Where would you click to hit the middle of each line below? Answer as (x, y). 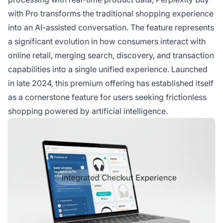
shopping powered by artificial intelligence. (88, 111)
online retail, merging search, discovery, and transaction (111, 55)
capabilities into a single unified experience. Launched (108, 69)
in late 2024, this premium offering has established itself (111, 83)
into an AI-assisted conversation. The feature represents (111, 27)
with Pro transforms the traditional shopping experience (111, 13)
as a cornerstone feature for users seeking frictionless (107, 97)
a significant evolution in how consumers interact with (107, 41)
